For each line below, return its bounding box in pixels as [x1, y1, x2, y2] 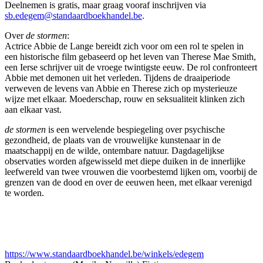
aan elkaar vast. [5, 104, 62, 114]
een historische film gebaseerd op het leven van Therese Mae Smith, [5, 51, 256, 62]
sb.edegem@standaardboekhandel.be [5, 10, 142, 21]
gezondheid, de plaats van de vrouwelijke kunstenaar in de [5, 134, 221, 145]
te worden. [5, 187, 44, 198]
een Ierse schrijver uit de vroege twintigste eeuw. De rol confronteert [5, 62, 257, 72]
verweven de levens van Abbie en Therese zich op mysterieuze [5, 83, 237, 93]
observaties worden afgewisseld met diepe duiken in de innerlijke [5, 156, 245, 166]
